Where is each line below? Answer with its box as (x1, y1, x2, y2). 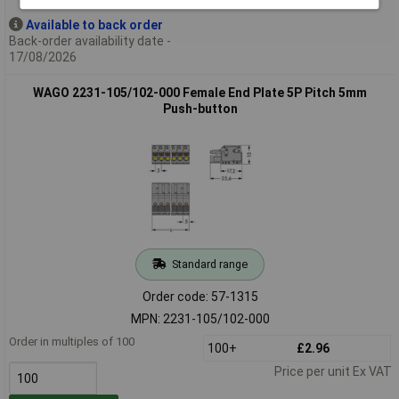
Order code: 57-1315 (142, 289, 258, 304)
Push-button (162, 101, 238, 116)
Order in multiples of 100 (8, 334, 134, 348)
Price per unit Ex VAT (273, 363, 392, 379)
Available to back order (25, 17, 163, 32)
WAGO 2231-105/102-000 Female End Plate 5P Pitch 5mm (33, 85, 367, 100)
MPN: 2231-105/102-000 (130, 311, 270, 326)
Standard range (171, 256, 248, 271)
